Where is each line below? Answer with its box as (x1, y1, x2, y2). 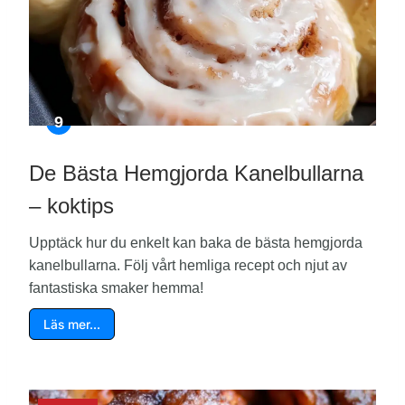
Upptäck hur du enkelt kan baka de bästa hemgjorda (29, 235, 363, 251)
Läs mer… (43, 316, 100, 333)
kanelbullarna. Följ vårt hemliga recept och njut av (29, 258, 347, 274)
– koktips (29, 193, 114, 219)
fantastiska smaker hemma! (29, 280, 203, 297)
